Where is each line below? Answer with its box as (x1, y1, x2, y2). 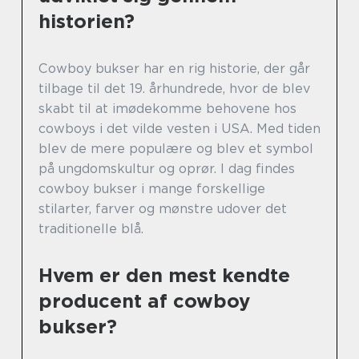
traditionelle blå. (38, 221, 143, 236)
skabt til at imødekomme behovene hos (38, 101, 296, 116)
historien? (38, 10, 135, 33)
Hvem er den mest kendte (38, 264, 290, 287)
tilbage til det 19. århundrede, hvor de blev (38, 81, 310, 96)
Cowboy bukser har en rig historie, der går (38, 61, 310, 76)
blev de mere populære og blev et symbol (38, 141, 313, 156)
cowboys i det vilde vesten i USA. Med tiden (38, 121, 321, 136)
